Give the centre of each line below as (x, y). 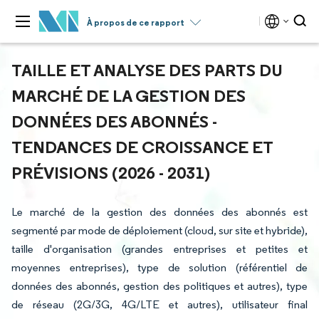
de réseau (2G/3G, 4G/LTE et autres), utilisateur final (159, 304)
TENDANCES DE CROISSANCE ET (142, 147)
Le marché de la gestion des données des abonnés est (159, 212)
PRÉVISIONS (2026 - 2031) (111, 172)
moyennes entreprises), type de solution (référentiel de (159, 267)
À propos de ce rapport (136, 22)
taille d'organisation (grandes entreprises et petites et (159, 249)
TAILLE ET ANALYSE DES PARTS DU (147, 70)
